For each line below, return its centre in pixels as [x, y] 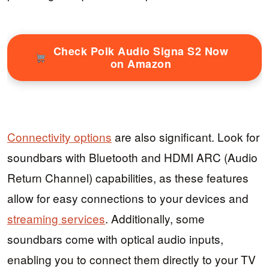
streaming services [56, 219]
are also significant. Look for [186, 137]
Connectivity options [59, 137]
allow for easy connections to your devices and [128, 198]
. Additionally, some [155, 219]
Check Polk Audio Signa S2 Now [141, 51]
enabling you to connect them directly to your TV [131, 259]
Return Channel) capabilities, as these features [128, 178]
